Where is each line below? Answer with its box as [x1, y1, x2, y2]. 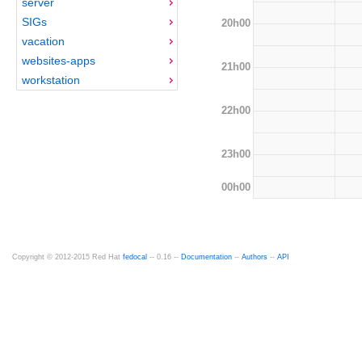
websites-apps [21, 53, 95, 67]
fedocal [123, 252, 147, 261]
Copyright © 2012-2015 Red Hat [12, 252, 123, 261]
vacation [21, 34, 65, 48]
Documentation [181, 252, 232, 261]
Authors [242, 252, 267, 261]
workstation [21, 73, 80, 86]
